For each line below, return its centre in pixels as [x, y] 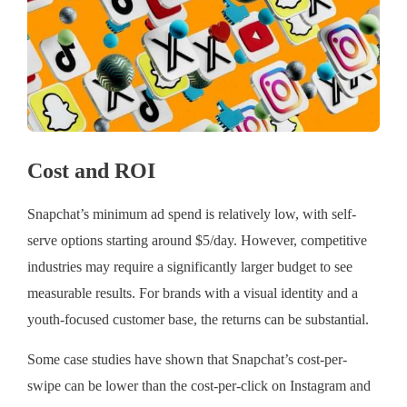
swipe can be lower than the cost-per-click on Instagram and [199, 387]
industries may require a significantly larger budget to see [190, 268]
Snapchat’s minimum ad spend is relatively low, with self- [192, 215]
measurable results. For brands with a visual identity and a [193, 294]
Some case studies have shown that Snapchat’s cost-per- [187, 360]
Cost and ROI [91, 171]
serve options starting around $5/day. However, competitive [197, 241]
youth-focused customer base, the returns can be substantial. [198, 320]
